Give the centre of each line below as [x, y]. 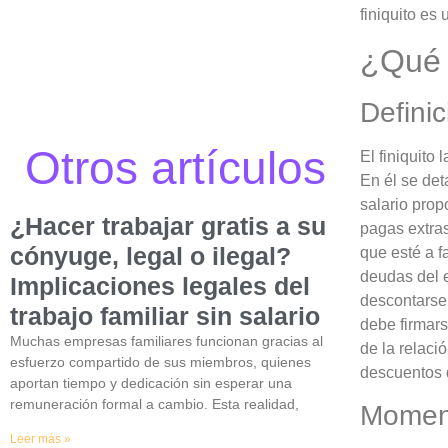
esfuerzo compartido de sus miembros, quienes [160, 361]
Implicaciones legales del [160, 285]
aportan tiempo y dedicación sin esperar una [151, 382]
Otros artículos [175, 167]
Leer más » [40, 438]
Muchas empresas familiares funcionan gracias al [166, 340]
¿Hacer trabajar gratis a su [168, 225]
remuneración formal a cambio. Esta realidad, [154, 403]
